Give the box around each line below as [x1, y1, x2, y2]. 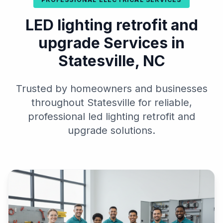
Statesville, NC [58, 52, 165, 70]
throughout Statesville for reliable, [31, 97, 192, 109]
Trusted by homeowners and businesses [15, 83, 208, 95]
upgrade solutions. [68, 124, 155, 136]
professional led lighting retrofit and [28, 111, 195, 122]
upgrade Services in [38, 34, 185, 52]
